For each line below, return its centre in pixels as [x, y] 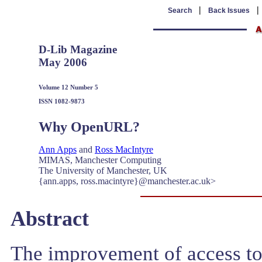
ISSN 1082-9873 [62, 101]
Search [180, 11]
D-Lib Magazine [78, 49]
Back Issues [229, 11]
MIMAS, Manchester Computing [100, 160]
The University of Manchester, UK [103, 170]
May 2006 [63, 62]
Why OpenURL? [89, 127]
